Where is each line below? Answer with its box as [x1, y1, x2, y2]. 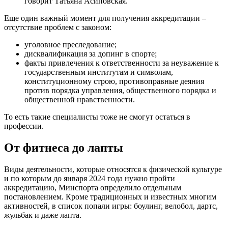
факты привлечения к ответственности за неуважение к [24, 58, 219, 67]
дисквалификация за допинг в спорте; [24, 49, 157, 58]
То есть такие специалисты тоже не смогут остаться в [4, 112, 190, 121]
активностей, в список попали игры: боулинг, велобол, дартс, [4, 201, 218, 210]
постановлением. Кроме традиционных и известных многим [4, 192, 216, 201]
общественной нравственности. [24, 95, 135, 104]
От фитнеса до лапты [4, 140, 123, 154]
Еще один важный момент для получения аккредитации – [4, 13, 206, 22]
